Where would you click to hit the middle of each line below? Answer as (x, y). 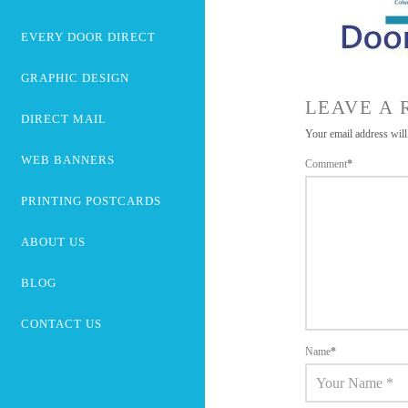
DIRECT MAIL (63, 118)
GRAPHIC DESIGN (75, 77)
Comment (327, 163)
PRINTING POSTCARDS (91, 200)
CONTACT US (61, 323)
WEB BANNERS (67, 159)
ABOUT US (53, 241)
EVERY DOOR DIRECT (88, 36)
